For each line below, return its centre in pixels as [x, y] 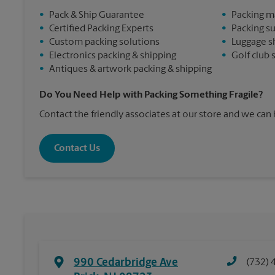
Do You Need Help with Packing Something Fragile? [151, 95]
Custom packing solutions [104, 43]
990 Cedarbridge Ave [126, 263]
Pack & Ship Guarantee [97, 16]
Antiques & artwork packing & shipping [130, 70]
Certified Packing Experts [101, 29]
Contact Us [77, 148]
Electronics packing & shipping [113, 56]
